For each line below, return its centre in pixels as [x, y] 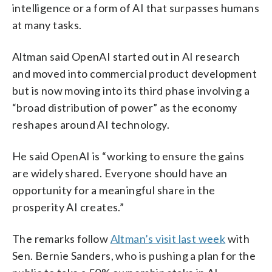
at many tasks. [47, 25]
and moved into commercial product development [134, 73]
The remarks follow [61, 238]
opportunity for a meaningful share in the [114, 190]
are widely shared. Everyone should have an [120, 173]
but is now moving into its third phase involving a [131, 90]
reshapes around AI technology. [91, 124]
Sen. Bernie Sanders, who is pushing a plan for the [134, 255]
